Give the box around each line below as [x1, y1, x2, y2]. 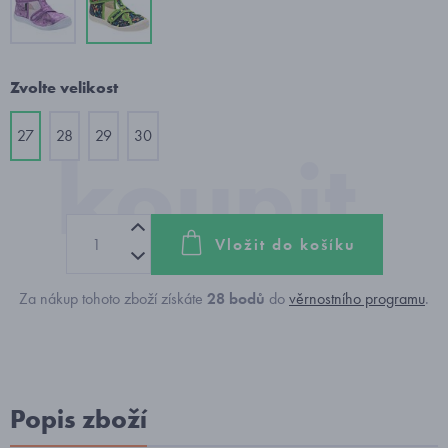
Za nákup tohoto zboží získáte [19, 288, 207, 309]
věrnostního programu [289, 288, 425, 309]
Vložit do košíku [214, 233, 356, 255]
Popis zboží [10, 402, 147, 436]
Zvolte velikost [10, 77, 118, 98]
